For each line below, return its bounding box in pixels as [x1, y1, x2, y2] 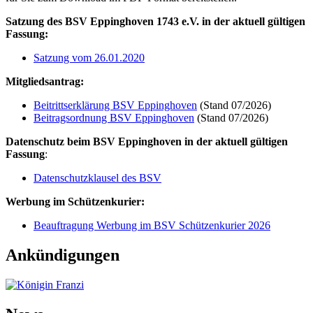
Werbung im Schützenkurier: [6, 195, 145, 208]
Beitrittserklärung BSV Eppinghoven [34, 99, 197, 111]
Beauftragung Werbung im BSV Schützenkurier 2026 [34, 219, 270, 231]
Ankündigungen [6, 245, 119, 264]
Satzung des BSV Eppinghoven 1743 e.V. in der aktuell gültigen [6, 15, 305, 27]
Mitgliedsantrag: [6, 75, 84, 87]
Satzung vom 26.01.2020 [34, 51, 145, 64]
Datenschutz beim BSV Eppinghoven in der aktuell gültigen [6, 135, 288, 147]
